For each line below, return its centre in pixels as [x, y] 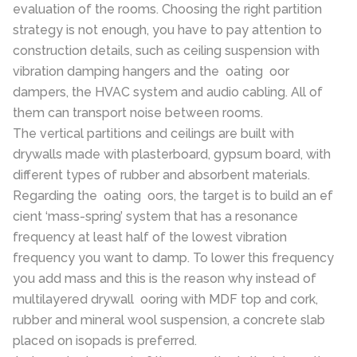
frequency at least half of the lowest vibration [150, 237]
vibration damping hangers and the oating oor [151, 71]
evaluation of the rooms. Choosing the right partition [167, 9]
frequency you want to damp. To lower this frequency [173, 258]
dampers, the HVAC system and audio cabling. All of [168, 92]
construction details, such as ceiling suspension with [166, 51]
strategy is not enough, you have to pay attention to [167, 30]
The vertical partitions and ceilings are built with [153, 133]
